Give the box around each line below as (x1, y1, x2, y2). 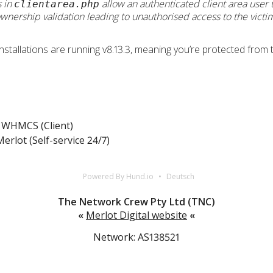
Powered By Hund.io (83, 171, 154, 182)
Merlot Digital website (86, 208, 187, 222)
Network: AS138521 (93, 230, 180, 244)
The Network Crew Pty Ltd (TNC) (58, 194, 215, 208)
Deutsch (166, 171, 194, 182)
